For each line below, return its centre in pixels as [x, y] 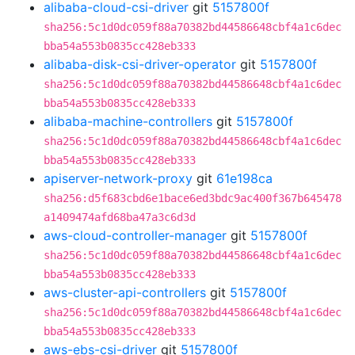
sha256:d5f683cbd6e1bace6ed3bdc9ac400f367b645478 [193, 198]
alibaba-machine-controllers [128, 121]
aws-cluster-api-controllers [125, 292]
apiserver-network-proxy [118, 178]
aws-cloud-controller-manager [135, 235]
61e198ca [244, 178]
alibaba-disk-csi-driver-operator [140, 64]
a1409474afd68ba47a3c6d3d [120, 217]
